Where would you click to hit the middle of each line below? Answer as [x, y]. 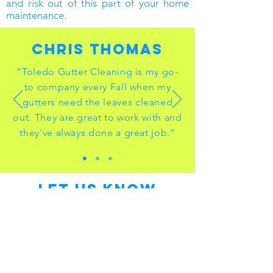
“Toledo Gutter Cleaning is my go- [97, 72]
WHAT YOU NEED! [97, 207]
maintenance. [36, 15]
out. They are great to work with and [97, 117]
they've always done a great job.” [97, 133]
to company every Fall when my [97, 87]
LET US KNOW [97, 189]
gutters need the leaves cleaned [97, 102]
